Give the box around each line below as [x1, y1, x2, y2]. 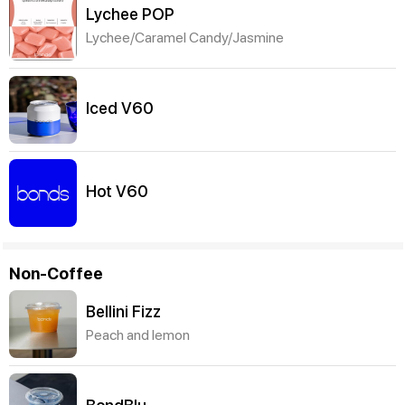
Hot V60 [86, 181, 148, 201]
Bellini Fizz [86, 301, 161, 321]
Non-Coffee [9, 263, 103, 283]
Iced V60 [86, 98, 154, 118]
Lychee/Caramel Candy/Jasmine [86, 28, 284, 46]
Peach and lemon [86, 325, 190, 344]
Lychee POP [86, 4, 174, 24]
